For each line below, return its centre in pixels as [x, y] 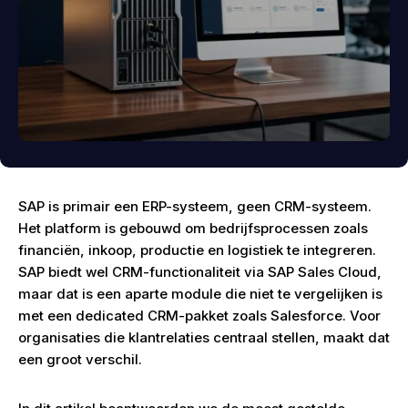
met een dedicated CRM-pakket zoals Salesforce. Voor [199, 316]
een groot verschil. [80, 359]
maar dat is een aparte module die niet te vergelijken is [200, 294]
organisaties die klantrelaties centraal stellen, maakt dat [204, 337]
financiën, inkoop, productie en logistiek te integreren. [197, 250]
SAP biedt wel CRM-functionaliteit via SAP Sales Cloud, [200, 272]
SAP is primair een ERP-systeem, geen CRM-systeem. [195, 206]
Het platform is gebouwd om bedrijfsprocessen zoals [193, 228]
